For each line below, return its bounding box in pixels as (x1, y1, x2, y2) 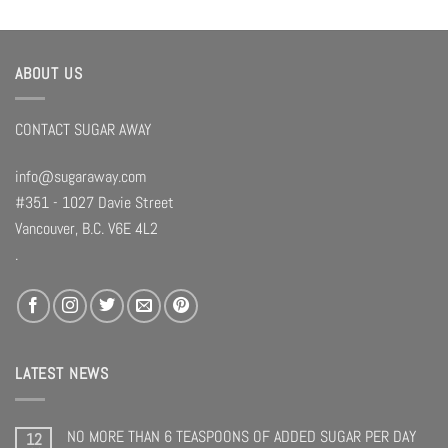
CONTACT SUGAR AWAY (15, 118, 151, 140)
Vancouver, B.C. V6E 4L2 (15, 218, 158, 239)
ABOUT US (15, 62, 83, 84)
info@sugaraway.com (15, 166, 146, 187)
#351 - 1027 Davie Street (15, 192, 174, 213)
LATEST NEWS (15, 362, 109, 384)
